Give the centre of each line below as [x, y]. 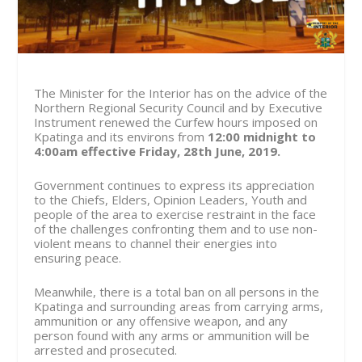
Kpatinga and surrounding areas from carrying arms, [179, 307]
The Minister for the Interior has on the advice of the [181, 93]
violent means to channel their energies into [156, 244]
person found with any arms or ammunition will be [172, 336]
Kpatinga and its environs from [121, 137]
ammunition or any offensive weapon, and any [161, 321]
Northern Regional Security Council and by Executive [179, 108]
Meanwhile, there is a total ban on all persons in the [177, 292]
